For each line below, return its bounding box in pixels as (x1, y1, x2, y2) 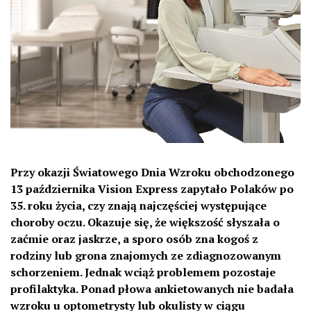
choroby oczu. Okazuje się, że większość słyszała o (10, 214, 280, 230)
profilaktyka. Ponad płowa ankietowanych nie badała (10, 280, 294, 296)
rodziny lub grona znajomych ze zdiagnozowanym (10, 247, 281, 263)
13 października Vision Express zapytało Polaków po (10, 180, 294, 196)
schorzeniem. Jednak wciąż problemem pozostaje (10, 264, 276, 280)
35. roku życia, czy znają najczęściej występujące (10, 197, 267, 213)
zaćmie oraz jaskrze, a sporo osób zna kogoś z (10, 230, 258, 246)
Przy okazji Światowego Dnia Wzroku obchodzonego (10, 164, 294, 180)
